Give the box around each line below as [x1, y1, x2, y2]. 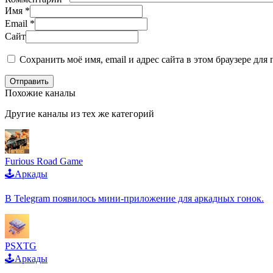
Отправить [10, 77, 49, 87]
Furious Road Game [5, 156, 83, 167]
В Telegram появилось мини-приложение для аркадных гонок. [5, 193, 264, 204]
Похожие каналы [5, 88, 76, 99]
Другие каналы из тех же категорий [5, 108, 154, 119]
